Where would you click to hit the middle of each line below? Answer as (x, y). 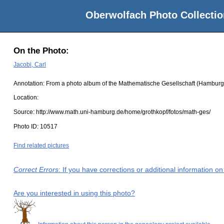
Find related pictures (41, 145)
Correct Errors (36, 169)
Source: (25, 112)
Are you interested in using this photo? (74, 193)
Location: (26, 98)
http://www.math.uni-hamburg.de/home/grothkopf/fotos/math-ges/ (123, 112)
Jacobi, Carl (30, 64)
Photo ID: (27, 126)
